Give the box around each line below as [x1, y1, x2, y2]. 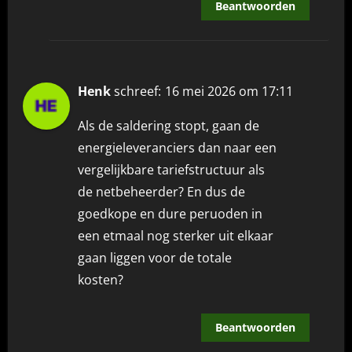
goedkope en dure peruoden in [78, 204, 263, 222]
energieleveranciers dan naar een [78, 138, 277, 156]
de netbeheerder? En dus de [78, 182, 246, 200]
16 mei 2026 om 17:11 [165, 82, 294, 100]
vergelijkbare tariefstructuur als [78, 160, 266, 178]
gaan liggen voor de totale [78, 248, 233, 266]
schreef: [114, 82, 162, 100]
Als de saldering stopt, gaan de [78, 116, 260, 134]
